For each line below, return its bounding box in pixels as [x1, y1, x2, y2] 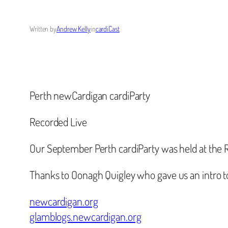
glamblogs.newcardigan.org [30, 209, 141, 223]
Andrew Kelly [56, 24, 91, 33]
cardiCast [95, 24, 120, 33]
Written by [30, 24, 56, 33]
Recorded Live [30, 114, 87, 129]
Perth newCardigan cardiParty [30, 88, 151, 102]
